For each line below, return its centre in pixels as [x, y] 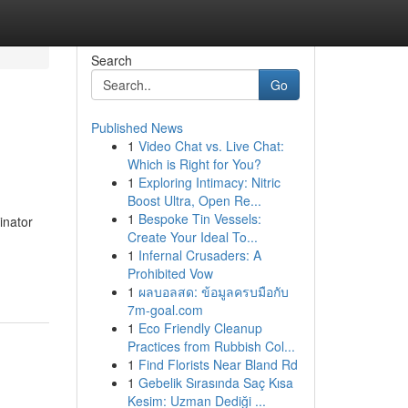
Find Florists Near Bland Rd [218, 364]
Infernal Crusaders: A [199, 255]
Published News [137, 127]
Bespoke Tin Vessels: [199, 219]
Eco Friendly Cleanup [200, 328]
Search [111, 60]
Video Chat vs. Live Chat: [211, 146]
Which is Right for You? [194, 164]
